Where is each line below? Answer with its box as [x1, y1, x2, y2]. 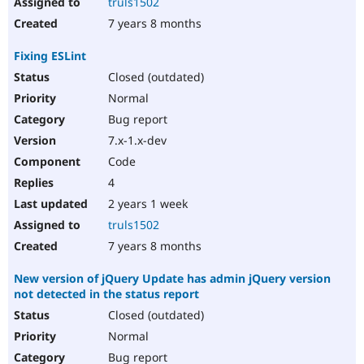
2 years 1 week [105, 196, 188, 212]
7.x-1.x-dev [105, 132, 167, 149]
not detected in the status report [14, 286, 199, 302]
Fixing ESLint [14, 48, 86, 64]
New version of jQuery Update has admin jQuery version [14, 271, 331, 287]
